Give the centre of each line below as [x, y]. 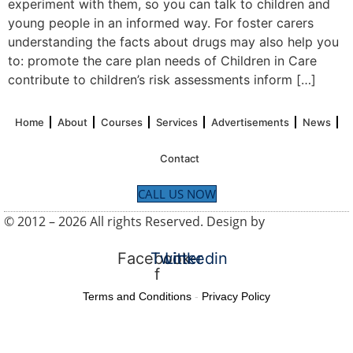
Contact [179, 159]
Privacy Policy [236, 297]
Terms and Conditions [137, 297]
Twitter [176, 259]
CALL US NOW [176, 194]
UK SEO [290, 222]
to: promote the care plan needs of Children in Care [162, 61]
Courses [121, 123]
